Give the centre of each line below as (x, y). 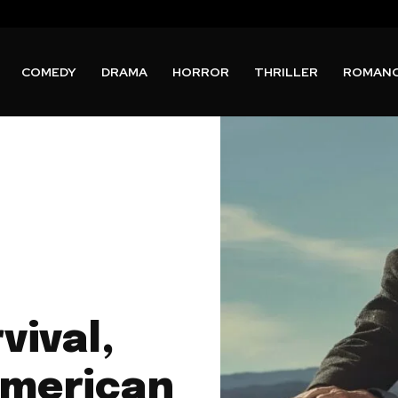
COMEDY (49, 72)
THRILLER (287, 72)
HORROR (201, 72)
